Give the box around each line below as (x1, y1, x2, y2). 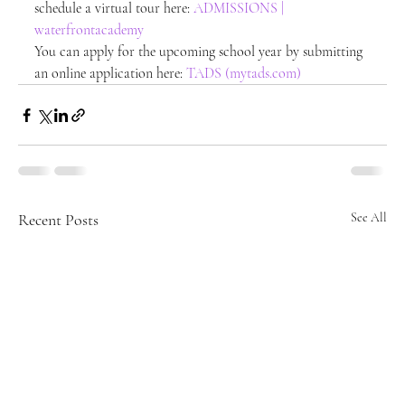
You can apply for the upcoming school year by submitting (34, 42, 366, 61)
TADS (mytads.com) (186, 64, 301, 82)
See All (351, 210, 387, 225)
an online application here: (34, 64, 186, 82)
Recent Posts (18, 210, 99, 230)
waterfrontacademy (34, 21, 144, 39)
